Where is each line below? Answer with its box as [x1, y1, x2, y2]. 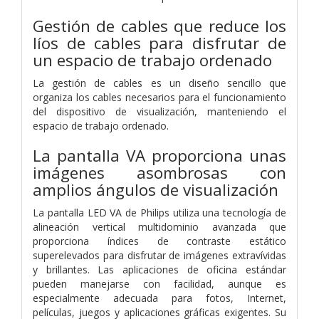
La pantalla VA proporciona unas [33, 144, 286, 167]
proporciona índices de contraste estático [33, 234, 286, 248]
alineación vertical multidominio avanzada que [33, 219, 286, 234]
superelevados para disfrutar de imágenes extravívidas [33, 248, 286, 262]
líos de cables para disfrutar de [33, 31, 286, 54]
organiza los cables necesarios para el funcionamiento [33, 90, 286, 104]
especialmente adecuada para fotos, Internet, [33, 291, 286, 305]
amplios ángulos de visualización [33, 178, 278, 201]
